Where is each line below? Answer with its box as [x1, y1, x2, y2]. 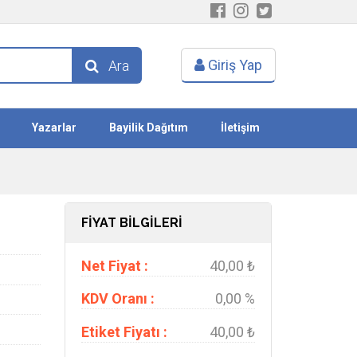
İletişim [220, 121, 260, 134]
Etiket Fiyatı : [81, 323, 167, 340]
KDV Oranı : [81, 290, 155, 307]
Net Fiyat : [81, 257, 148, 274]
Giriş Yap [205, 57, 262, 73]
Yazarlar [32, 121, 77, 134]
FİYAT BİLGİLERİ [81, 215, 182, 230]
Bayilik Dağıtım [108, 121, 188, 134]
